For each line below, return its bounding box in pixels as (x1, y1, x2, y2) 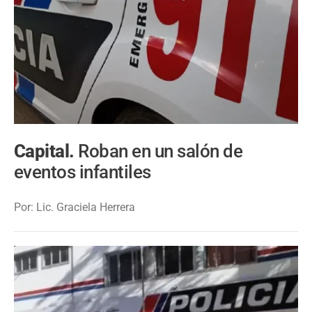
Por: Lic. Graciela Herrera (14, 201, 135, 214)
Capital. (14, 141, 79, 162)
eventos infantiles (14, 162, 151, 183)
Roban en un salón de (78, 141, 243, 162)
